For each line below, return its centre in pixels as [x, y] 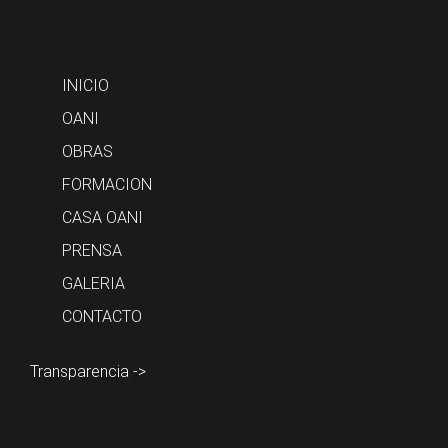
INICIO [85, 85]
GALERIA [93, 283]
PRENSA [92, 250]
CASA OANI [102, 217]
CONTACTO [102, 316]
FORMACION [107, 184]
